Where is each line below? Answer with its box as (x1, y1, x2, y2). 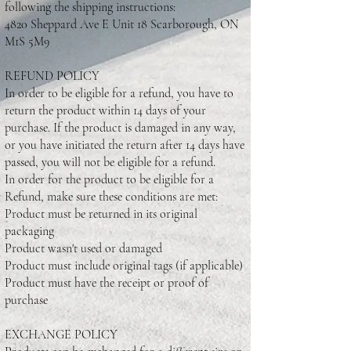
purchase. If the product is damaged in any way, (5, 119, 236, 136)
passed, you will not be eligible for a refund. (5, 154, 215, 170)
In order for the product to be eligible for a (5, 171, 214, 187)
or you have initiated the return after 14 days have (5, 136, 244, 153)
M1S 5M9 (5, 33, 49, 49)
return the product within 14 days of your (5, 102, 206, 118)
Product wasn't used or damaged (5, 240, 162, 256)
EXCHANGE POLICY (5, 326, 118, 342)
